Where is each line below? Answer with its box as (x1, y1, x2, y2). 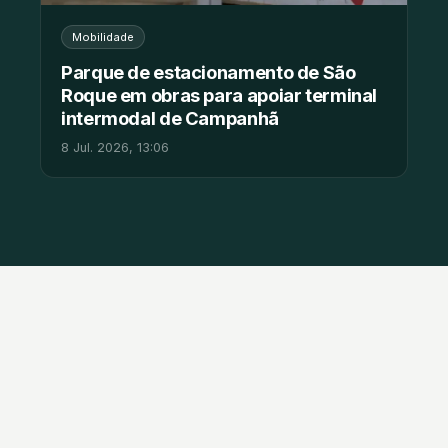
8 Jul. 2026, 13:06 (61, 140, 169, 156)
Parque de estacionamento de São (61, 61, 356, 84)
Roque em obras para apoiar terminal (61, 84, 378, 107)
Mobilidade (72, 30, 134, 45)
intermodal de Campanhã (61, 107, 279, 130)
